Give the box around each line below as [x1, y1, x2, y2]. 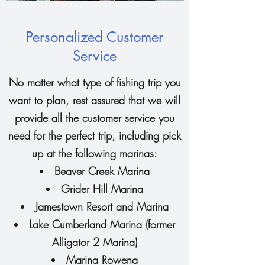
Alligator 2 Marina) [52, 235, 137, 249]
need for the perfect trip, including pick [8, 128, 181, 143]
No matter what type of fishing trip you [8, 75, 181, 89]
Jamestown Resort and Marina [35, 199, 169, 214]
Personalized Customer [26, 28, 163, 46]
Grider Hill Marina [61, 182, 143, 196]
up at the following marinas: [32, 146, 157, 160]
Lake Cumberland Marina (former [29, 217, 175, 231]
